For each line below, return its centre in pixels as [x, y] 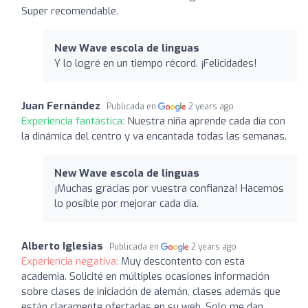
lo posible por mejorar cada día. [126, 203]
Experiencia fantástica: [74, 121]
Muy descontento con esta [183, 261]
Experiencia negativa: [71, 261]
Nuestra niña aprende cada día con [206, 121]
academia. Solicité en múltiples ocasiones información [145, 276]
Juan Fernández [61, 106]
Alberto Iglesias [62, 246]
